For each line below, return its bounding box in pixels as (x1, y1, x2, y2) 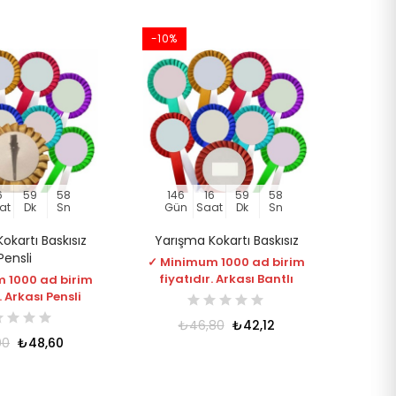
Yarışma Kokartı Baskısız (154, 231, 299, 249)
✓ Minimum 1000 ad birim (148, 253, 305, 270)
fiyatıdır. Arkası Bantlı (159, 270, 293, 287)
